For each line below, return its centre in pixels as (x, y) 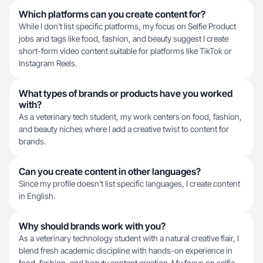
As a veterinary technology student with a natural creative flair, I (129, 238)
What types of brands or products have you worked (126, 93)
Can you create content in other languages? (110, 171)
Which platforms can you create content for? (112, 14)
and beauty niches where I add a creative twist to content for (124, 129)
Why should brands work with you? (92, 226)
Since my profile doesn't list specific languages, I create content (129, 183)
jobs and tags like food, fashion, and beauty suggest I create (124, 38)
